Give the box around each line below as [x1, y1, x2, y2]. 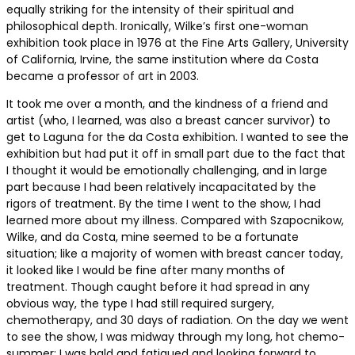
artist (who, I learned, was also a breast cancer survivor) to [6, 113, 330, 129]
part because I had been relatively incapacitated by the [6, 179, 316, 196]
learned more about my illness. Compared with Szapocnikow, [6, 212, 344, 229]
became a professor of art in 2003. [6, 68, 199, 85]
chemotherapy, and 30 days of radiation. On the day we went [6, 312, 349, 329]
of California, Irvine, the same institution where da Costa [6, 52, 319, 68]
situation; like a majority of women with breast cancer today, [6, 246, 343, 262]
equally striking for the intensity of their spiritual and [6, 2, 294, 18]
